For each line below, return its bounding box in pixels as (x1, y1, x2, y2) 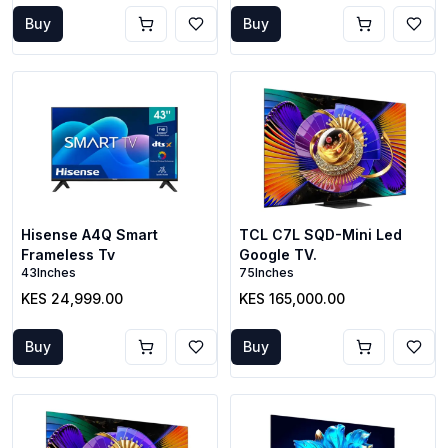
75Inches (239, 265, 294, 280)
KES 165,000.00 (239, 290, 345, 307)
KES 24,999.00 (21, 290, 123, 307)
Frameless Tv (21, 246, 115, 263)
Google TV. (239, 246, 317, 263)
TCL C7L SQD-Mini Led (239, 226, 402, 243)
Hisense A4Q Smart (21, 226, 158, 243)
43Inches (21, 265, 76, 280)
